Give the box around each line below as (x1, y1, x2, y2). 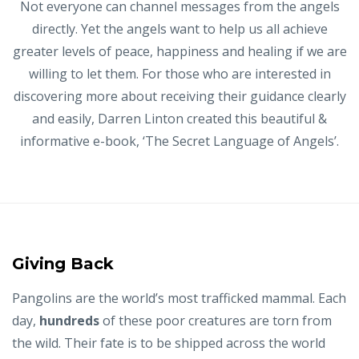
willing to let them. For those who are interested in (28, 65, 331, 83)
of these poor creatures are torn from (99, 312, 332, 330)
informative (20, 132, 93, 151)
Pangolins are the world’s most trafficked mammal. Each (12, 289, 346, 308)
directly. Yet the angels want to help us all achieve (31, 20, 328, 38)
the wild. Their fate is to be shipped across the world (12, 334, 325, 353)
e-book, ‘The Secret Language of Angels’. (93, 132, 339, 151)
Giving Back (12, 254, 114, 274)
